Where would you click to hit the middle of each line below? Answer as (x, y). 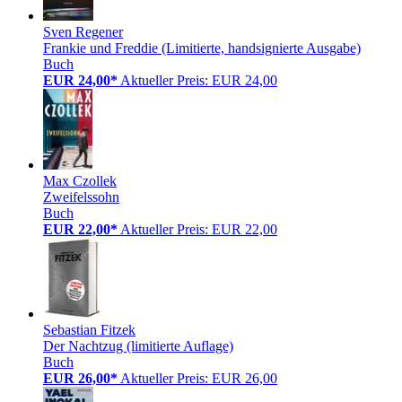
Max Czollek (80, 180)
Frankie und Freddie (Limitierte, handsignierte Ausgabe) (202, 48)
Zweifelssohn (81, 197)
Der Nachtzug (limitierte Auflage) (138, 345)
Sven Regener (83, 31)
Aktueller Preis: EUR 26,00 (199, 378)
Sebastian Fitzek (89, 329)
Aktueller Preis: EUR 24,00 (199, 80)
